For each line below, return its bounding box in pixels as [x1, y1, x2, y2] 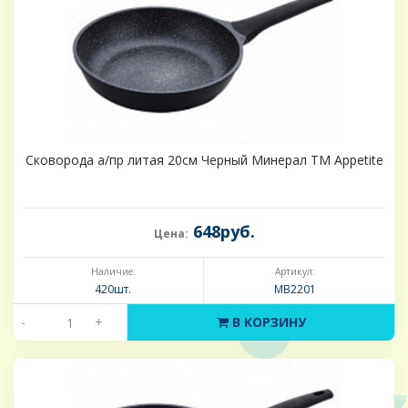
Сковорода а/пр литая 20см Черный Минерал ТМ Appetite [25, 151, 383, 169]
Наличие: [90, 265, 136, 279]
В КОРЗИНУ [228, 313, 306, 331]
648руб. [188, 220, 255, 243]
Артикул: [274, 265, 315, 279]
